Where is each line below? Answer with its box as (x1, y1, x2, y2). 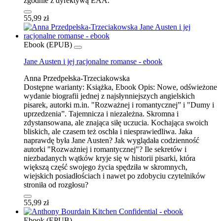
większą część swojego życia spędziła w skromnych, (24, 162, 187, 171)
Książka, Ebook (86, 82, 136, 91)
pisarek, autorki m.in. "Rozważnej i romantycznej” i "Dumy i (24, 100, 214, 109)
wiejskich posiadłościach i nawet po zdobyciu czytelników (24, 171, 206, 180)
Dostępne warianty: (24, 82, 84, 91)
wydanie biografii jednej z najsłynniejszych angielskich (24, 91, 195, 100)
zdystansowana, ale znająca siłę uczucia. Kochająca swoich (24, 118, 208, 127)
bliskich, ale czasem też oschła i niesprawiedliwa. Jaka (24, 127, 192, 136)
